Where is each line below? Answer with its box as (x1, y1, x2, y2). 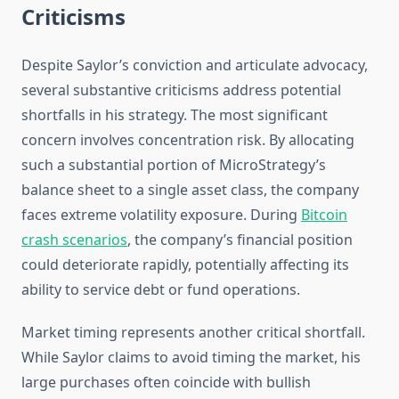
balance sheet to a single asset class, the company (21, 180, 359, 200)
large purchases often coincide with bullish (21, 372, 311, 393)
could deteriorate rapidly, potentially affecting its (21, 255, 349, 275)
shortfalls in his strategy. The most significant (21, 105, 328, 126)
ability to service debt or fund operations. (21, 280, 300, 300)
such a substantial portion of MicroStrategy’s (21, 155, 326, 175)
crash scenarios (21, 230, 127, 250)
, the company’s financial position (127, 230, 353, 250)
